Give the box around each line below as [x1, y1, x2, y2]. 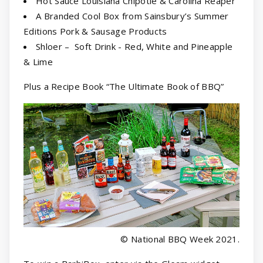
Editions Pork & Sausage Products [23, 25, 167, 38]
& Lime [23, 56, 53, 68]
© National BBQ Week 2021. [120, 232, 240, 245]
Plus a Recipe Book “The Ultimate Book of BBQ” [23, 80, 224, 93]
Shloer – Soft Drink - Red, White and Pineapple [36, 41, 233, 53]
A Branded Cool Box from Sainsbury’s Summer [36, 10, 229, 22]
